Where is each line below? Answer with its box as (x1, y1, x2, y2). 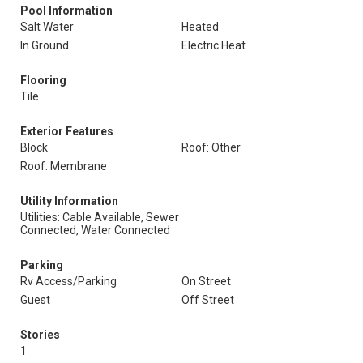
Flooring (20, 74, 66, 87)
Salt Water (20, 20, 74, 33)
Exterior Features (20, 125, 113, 138)
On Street (181, 275, 231, 288)
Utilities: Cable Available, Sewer (20, 211, 179, 224)
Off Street (181, 293, 234, 306)
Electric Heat (181, 39, 246, 52)
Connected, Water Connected (20, 224, 170, 237)
